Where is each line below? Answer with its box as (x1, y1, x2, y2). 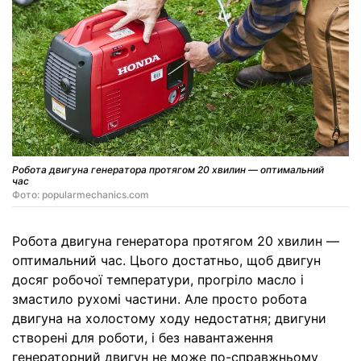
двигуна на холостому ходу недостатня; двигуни (12, 309, 326, 326)
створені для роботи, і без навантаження (12, 329, 273, 346)
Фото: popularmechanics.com (12, 188, 149, 201)
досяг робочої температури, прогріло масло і (12, 271, 304, 288)
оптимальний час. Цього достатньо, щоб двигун (12, 251, 321, 268)
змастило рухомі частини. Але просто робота (12, 290, 307, 307)
